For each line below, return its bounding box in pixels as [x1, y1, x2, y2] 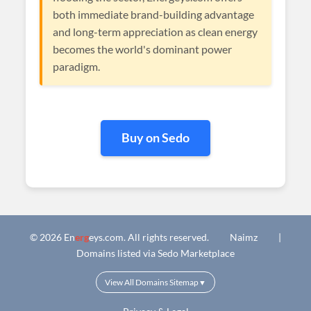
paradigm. [53, 60, 101, 73]
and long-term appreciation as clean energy [53, 25, 258, 38]
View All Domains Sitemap [105, 277, 199, 287]
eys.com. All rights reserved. [89, 231, 211, 243]
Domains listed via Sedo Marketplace [76, 247, 235, 259]
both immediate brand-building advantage [53, 8, 255, 21]
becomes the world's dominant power [53, 42, 233, 56]
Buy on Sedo [121, 131, 190, 145]
